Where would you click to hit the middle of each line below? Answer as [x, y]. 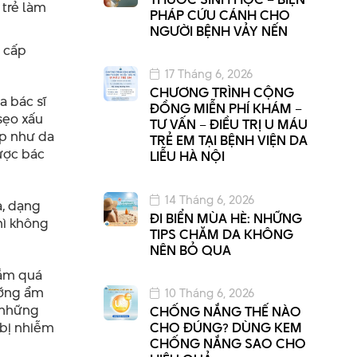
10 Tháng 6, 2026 [209, 293]
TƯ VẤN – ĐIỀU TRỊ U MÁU [228, 125]
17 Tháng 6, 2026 [208, 74]
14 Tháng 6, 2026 [209, 199]
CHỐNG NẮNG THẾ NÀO [225, 312]
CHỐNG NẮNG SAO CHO [228, 344]
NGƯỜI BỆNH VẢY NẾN [218, 31]
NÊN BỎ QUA [190, 250]
